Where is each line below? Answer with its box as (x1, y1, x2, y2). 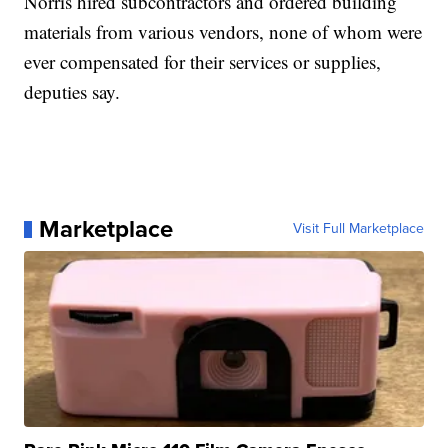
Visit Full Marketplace (292, 218, 424, 240)
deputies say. (24, 79, 121, 105)
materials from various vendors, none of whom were (24, 19, 423, 45)
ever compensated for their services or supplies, (24, 49, 382, 75)
